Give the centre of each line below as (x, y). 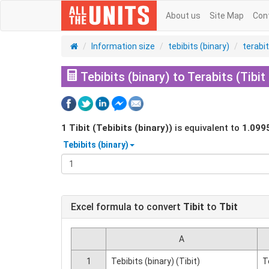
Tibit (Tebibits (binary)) (121, 128)
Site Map (227, 16)
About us (183, 16)
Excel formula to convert (127, 207)
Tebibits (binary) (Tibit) (156, 261)
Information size (123, 46)
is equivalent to (207, 128)
